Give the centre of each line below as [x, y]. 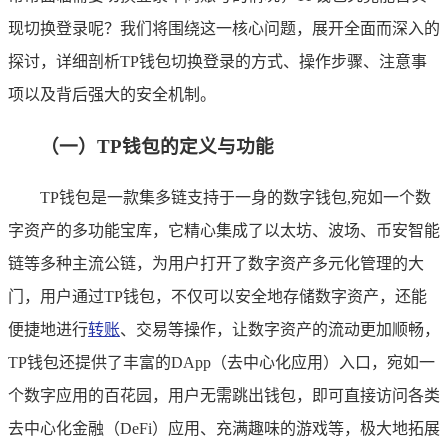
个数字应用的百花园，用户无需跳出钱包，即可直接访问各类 [224, 396]
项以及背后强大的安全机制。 [112, 94]
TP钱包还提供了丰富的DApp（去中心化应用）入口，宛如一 [221, 363]
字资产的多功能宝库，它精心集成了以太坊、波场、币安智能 [224, 231]
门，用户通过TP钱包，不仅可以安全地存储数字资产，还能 [217, 297]
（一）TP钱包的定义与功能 [157, 146]
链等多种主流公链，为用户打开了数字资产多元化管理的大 [216, 264]
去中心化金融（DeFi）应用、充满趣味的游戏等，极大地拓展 [224, 429]
